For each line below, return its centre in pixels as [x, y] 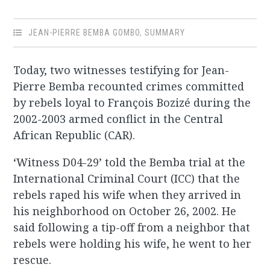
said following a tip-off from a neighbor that [132, 228]
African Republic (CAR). [74, 135]
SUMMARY [165, 33]
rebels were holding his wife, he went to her [133, 244]
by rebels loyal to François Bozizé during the [132, 103]
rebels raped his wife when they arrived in [127, 195]
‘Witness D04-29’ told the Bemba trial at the [130, 162]
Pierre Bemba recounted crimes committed [129, 86]
